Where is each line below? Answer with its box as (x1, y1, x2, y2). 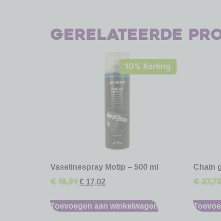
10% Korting (125, 61, 171, 72)
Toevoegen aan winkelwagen (50, 201, 158, 210)
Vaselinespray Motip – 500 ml (50, 162, 158, 171)
